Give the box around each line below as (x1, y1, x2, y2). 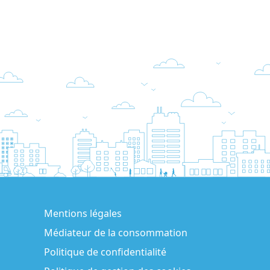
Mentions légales (44, 206, 122, 220)
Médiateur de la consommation (44, 225, 187, 239)
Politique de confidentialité (44, 245, 166, 259)
